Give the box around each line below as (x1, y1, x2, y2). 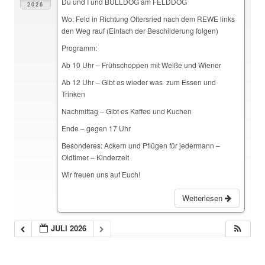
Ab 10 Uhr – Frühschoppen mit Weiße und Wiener (62, 60, 222, 70)
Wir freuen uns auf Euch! (62, 169, 141, 180)
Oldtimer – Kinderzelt (62, 152, 130, 163)
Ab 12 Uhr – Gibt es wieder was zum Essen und (62, 77, 216, 88)
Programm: (62, 43, 98, 53)
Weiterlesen (182, 192, 225, 204)
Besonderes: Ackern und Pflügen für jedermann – (62, 140, 221, 151)
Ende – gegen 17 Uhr (62, 123, 131, 134)
